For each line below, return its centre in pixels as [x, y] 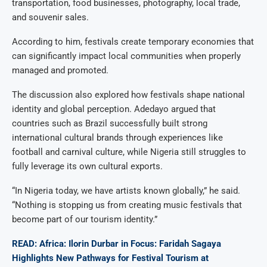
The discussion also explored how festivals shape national [128, 95]
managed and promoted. [60, 71]
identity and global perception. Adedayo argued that [114, 109]
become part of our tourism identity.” [85, 220]
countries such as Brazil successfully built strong [110, 124]
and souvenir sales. [50, 18]
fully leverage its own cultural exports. [87, 167]
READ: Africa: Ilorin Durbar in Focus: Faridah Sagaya [117, 244]
